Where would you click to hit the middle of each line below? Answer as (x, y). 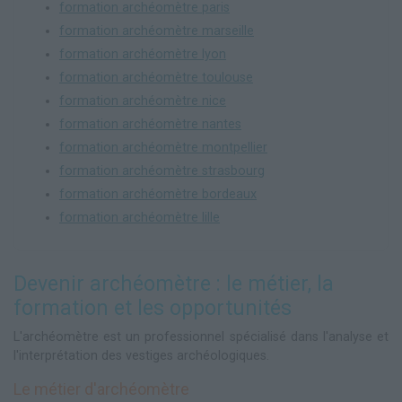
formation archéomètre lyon (143, 55)
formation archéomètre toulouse (156, 78)
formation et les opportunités (153, 309)
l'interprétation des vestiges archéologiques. (141, 356)
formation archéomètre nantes (150, 125)
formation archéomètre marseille (157, 31)
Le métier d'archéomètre (101, 389)
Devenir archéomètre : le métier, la (174, 284)
